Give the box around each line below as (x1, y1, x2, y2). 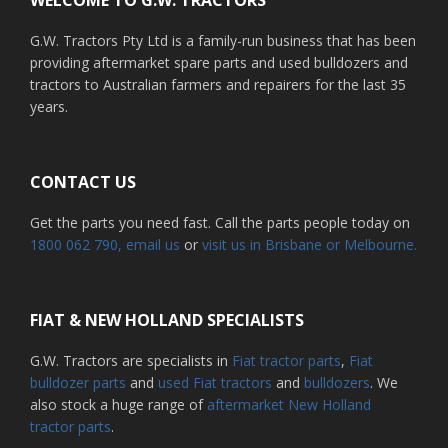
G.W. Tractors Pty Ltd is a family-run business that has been (30, 30, 416, 50)
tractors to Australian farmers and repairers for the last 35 (30, 74, 406, 94)
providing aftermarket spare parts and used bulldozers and (30, 52, 408, 72)
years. (30, 96, 68, 116)
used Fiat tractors (158, 372, 272, 392)
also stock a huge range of (30, 394, 207, 414)
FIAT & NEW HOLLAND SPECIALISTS (30, 308, 304, 331)
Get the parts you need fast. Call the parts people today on (30, 212, 410, 232)
